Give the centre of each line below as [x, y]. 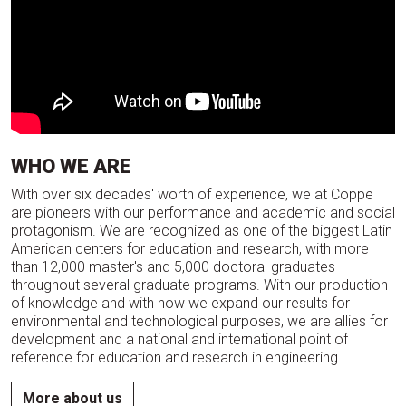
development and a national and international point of [179, 340]
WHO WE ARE [71, 167]
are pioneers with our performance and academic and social [203, 213]
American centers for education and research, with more [190, 249]
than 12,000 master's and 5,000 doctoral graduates [173, 267]
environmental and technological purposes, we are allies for [199, 322]
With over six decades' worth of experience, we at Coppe [192, 195]
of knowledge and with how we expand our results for [180, 304]
